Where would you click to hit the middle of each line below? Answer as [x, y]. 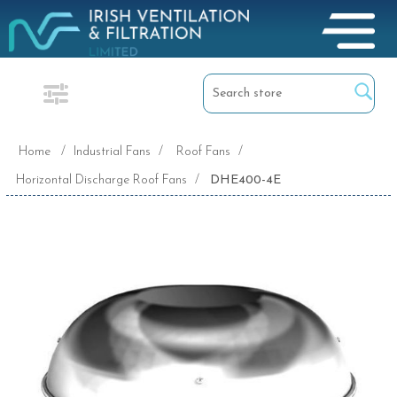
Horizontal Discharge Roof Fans [101, 180]
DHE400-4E [245, 180]
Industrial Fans [112, 152]
